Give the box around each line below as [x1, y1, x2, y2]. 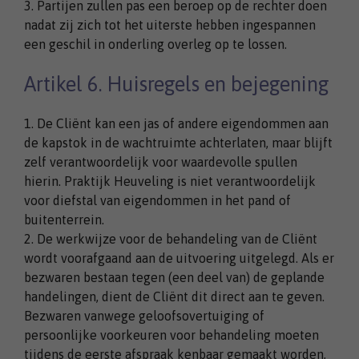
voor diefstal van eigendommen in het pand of [24, 192, 291, 208]
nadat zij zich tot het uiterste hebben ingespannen [24, 17, 316, 32]
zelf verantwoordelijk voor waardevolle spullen [24, 154, 297, 169]
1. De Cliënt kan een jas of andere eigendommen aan [24, 115, 329, 131]
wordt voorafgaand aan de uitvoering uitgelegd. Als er [24, 250, 334, 265]
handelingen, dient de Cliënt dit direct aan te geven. [24, 288, 325, 304]
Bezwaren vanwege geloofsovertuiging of [24, 308, 264, 323]
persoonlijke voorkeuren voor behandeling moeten [24, 327, 319, 342]
